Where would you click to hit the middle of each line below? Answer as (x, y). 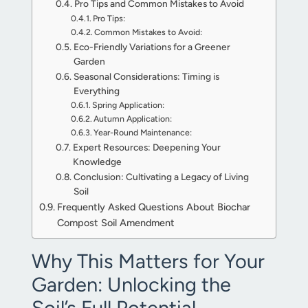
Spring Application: (129, 105)
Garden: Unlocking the (131, 284)
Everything (96, 91)
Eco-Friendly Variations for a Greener (152, 47)
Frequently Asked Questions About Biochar (153, 207)
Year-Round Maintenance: (143, 132)
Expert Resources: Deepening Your (146, 147)
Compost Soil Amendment (115, 223)
